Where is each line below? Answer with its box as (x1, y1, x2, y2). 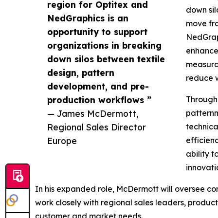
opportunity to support (47, 26, 147, 37)
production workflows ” (47, 94, 151, 105)
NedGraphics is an (47, 13, 128, 23)
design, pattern (47, 67, 114, 78)
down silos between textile (47, 54, 165, 64)
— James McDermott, (47, 108, 138, 119)
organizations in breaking (47, 40, 162, 51)
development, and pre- (47, 81, 149, 91)
